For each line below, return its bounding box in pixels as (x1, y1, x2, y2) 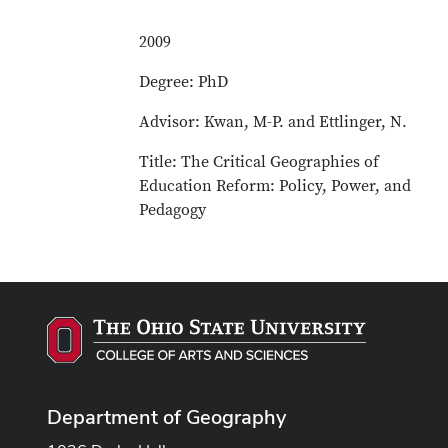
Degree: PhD (139, 72, 229, 92)
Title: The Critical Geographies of (139, 152, 380, 172)
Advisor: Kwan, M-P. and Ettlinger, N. (139, 112, 408, 132)
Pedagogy (139, 200, 207, 220)
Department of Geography (47, 403, 286, 430)
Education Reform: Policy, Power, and (139, 176, 412, 196)
